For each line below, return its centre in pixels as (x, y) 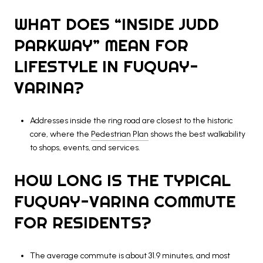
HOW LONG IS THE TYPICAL (122, 180)
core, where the (60, 134)
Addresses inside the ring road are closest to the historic (131, 120)
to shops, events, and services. (85, 147)
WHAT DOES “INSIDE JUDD (117, 23)
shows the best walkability (197, 134)
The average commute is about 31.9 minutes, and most (130, 255)
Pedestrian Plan (119, 134)
